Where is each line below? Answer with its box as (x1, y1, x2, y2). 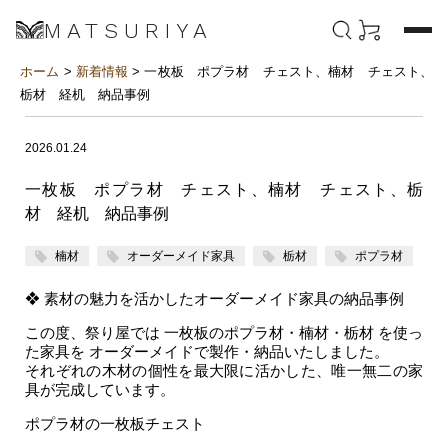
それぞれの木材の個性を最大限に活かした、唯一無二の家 (25, 362, 423, 379)
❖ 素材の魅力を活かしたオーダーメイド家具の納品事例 (25, 290, 404, 307)
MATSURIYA (44, 17, 213, 43)
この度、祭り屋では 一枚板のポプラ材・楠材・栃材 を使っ (25, 324, 423, 341)
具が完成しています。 (25, 381, 175, 398)
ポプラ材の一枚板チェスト (25, 415, 205, 432)
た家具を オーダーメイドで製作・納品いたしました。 (25, 343, 389, 360)
